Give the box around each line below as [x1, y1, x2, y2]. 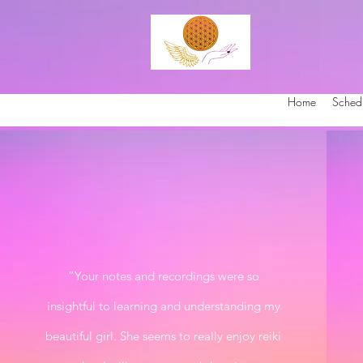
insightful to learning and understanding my [46, 297, 280, 314]
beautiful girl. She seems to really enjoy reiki [45, 327, 282, 344]
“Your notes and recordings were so [67, 267, 259, 284]
